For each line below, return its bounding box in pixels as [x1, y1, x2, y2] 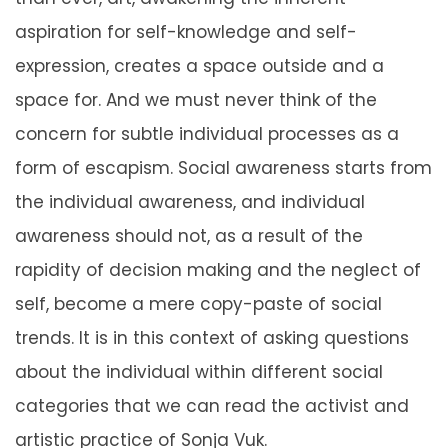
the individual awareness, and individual [15, 190, 365, 215]
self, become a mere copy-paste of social [15, 292, 382, 317]
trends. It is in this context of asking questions [15, 326, 409, 351]
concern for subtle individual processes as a [15, 122, 399, 147]
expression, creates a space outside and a [15, 54, 384, 79]
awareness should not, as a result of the [15, 224, 363, 249]
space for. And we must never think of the [15, 88, 377, 113]
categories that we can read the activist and [15, 394, 409, 419]
